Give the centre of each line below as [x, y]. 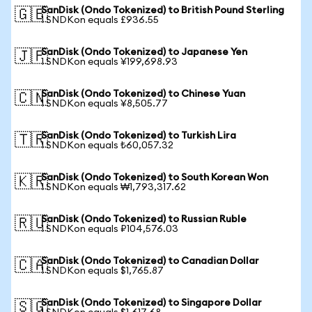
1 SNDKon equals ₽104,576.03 [110, 229]
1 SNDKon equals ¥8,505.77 [104, 104]
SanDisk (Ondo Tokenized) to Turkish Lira [139, 136]
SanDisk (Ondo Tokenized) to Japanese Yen [144, 52]
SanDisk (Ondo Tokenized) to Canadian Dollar [150, 261]
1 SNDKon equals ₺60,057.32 [107, 146]
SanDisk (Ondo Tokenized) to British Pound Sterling [163, 10]
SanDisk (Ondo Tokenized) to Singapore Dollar [151, 303]
